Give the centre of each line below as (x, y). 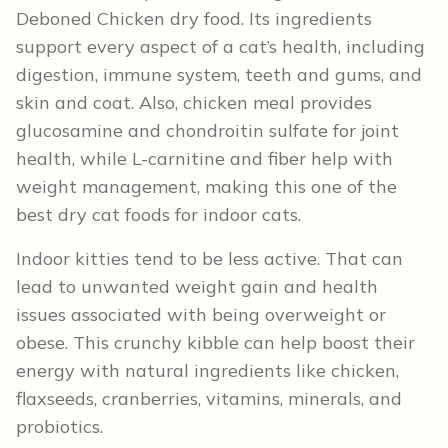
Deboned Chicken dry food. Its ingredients (194, 18)
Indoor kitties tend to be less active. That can (209, 258)
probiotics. (64, 426)
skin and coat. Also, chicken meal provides (194, 102)
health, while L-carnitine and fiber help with (204, 158)
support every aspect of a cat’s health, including (220, 46)
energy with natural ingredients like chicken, (207, 370)
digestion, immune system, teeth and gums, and (219, 74)
